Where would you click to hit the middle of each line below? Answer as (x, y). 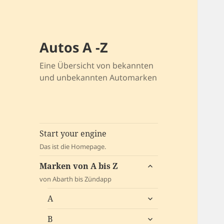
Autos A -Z (74, 47)
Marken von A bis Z (79, 166)
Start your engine (73, 134)
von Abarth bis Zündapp (76, 179)
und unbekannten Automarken (98, 78)
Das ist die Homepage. (73, 147)
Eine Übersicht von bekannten (97, 66)
